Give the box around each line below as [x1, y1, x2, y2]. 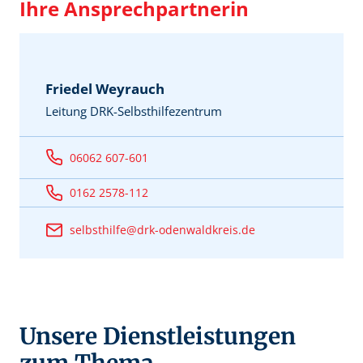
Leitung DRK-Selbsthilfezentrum [45, 103, 222, 120]
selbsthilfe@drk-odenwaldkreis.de [70, 222, 258, 238]
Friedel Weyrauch [45, 79, 164, 99]
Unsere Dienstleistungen [19, 322, 296, 352]
